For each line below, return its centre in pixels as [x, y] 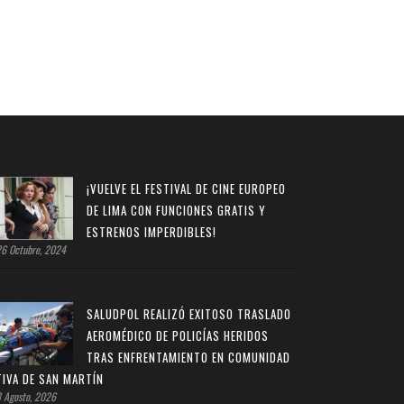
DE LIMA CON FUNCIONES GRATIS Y [176, 210]
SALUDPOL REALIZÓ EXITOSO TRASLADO [189, 313]
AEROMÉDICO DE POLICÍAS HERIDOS [178, 335]
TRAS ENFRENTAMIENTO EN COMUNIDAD [188, 357]
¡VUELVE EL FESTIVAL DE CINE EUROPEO [186, 188]
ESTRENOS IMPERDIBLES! [151, 231]
